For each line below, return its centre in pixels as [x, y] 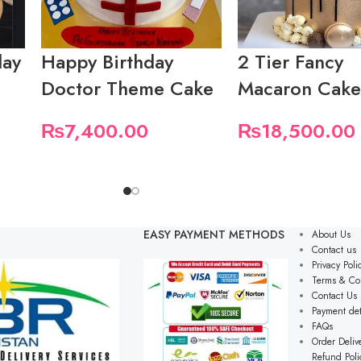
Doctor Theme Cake [127, 89]
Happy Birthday [107, 62]
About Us [331, 235]
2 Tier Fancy [291, 62]
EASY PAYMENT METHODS [214, 235]
